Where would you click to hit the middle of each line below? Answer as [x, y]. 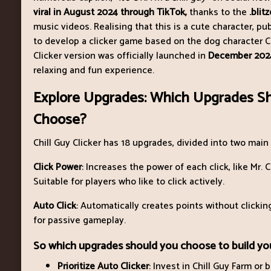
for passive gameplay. [80, 220]
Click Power [57, 167]
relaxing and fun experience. [94, 70]
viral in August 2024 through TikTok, [111, 12]
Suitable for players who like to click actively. [129, 181]
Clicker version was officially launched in [121, 56]
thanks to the [218, 12]
